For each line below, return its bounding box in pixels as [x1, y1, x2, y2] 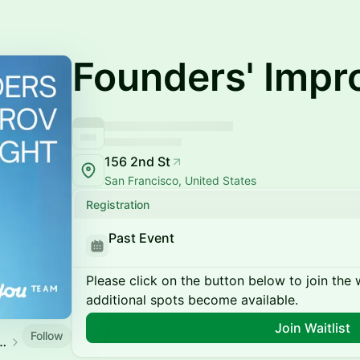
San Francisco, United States [104, 174, 256, 187]
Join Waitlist [275, 320, 350, 336]
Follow [31, 328, 63, 342]
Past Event [108, 230, 174, 246]
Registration [86, 198, 149, 211]
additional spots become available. [86, 292, 298, 308]
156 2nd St [104, 153, 170, 170]
